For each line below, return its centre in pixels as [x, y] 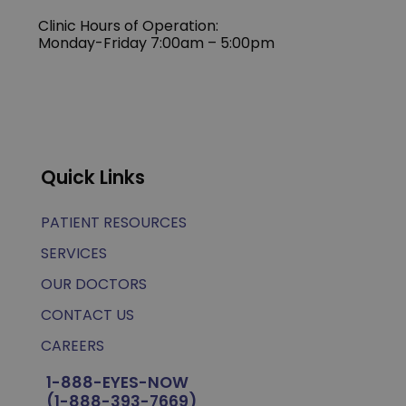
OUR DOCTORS [93, 284]
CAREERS [72, 345]
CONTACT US [87, 314]
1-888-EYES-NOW [117, 382]
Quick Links [92, 177]
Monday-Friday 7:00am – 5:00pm [157, 43]
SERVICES [73, 253]
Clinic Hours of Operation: [129, 25]
